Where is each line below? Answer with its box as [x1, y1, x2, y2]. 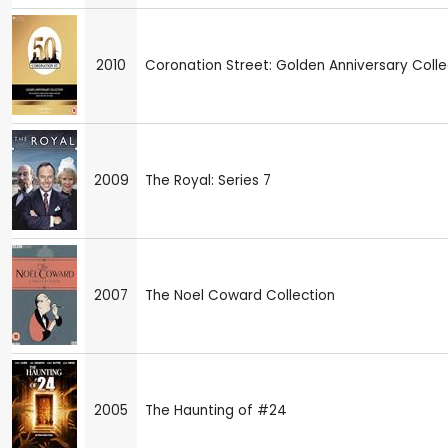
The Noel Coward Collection [145, 286, 335, 306]
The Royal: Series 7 [145, 171, 271, 191]
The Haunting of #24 [145, 401, 287, 421]
